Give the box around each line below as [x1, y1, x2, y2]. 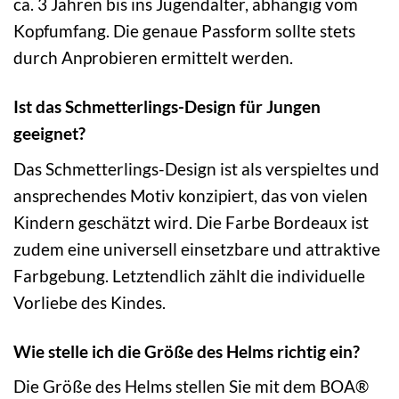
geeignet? [13, 123, 85, 144]
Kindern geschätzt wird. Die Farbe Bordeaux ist [13, 211, 369, 232]
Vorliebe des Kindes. [13, 291, 166, 313]
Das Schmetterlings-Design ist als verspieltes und [13, 158, 379, 179]
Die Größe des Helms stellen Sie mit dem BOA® [13, 376, 369, 397]
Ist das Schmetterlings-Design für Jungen [13, 96, 321, 118]
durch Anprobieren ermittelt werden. [13, 47, 293, 69]
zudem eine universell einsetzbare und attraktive [13, 238, 380, 259]
